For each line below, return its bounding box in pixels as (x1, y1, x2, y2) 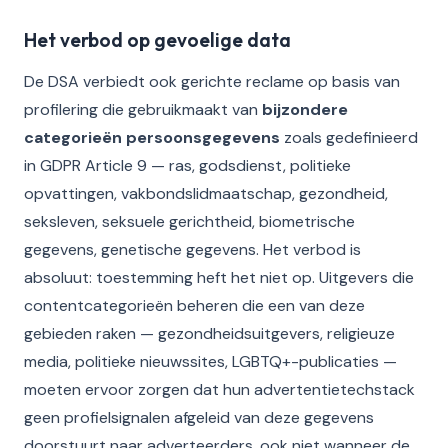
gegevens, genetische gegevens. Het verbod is (24, 239, 361, 260)
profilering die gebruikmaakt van (24, 99, 262, 120)
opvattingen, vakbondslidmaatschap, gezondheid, (24, 183, 388, 204)
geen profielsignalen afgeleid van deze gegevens (24, 407, 374, 428)
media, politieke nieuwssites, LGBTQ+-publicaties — (24, 351, 397, 372)
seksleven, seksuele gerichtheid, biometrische (24, 211, 355, 232)
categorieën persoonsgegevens (24, 127, 280, 148)
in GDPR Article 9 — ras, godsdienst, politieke (24, 155, 351, 176)
